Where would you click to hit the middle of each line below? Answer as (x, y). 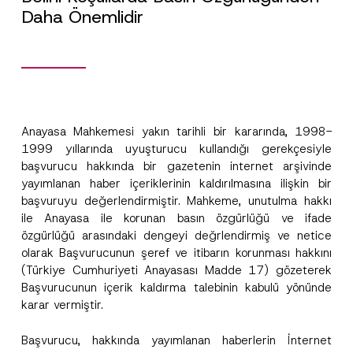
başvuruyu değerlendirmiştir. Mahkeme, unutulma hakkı (176, 201)
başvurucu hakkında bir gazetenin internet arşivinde (176, 166)
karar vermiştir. (62, 305)
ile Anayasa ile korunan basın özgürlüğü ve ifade (176, 218)
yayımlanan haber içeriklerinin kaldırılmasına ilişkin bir (176, 184)
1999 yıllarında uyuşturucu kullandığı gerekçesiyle (176, 149)
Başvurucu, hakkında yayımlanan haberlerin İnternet (176, 340)
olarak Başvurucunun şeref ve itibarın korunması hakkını (176, 253)
